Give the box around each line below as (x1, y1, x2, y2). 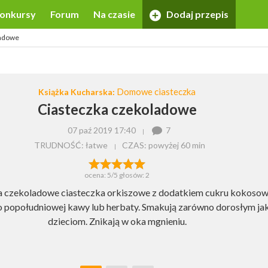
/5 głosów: (111, 170, 145, 180)
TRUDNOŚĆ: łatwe (33, 139, 108, 150)
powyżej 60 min (148, 139, 206, 150)
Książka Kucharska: (38, 87, 117, 97)
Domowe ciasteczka (117, 86, 196, 97)
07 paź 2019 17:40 (68, 125, 136, 135)
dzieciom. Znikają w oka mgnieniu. (47, 215, 187, 227)
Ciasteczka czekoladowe (37, 100, 197, 118)
